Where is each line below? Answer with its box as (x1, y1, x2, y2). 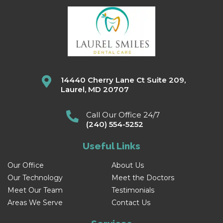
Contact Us (111, 198, 150, 207)
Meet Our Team (7, 185, 63, 195)
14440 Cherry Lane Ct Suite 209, (60, 75, 186, 85)
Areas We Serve (7, 198, 63, 207)
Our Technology (7, 173, 63, 182)
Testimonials (111, 185, 154, 195)
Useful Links (83, 140, 140, 151)
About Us (111, 160, 144, 170)
